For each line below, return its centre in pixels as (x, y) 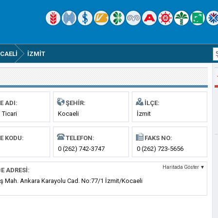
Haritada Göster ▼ (184, 167)
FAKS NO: (158, 138)
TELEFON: (80, 138)
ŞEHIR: (76, 103)
